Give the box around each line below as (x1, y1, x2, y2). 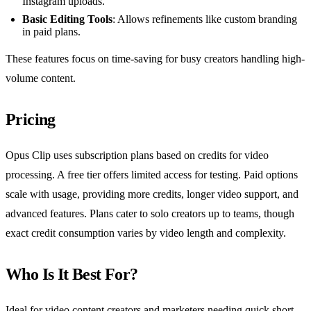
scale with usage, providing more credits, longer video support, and (6, 188, 299, 201)
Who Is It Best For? (6, 265, 138, 284)
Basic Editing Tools (22, 13, 112, 26)
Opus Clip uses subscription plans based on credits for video (6, 149, 269, 162)
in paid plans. (22, 26, 81, 38)
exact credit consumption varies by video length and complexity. (6, 227, 286, 239)
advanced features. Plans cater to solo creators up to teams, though (6, 208, 294, 220)
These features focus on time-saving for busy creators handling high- (6, 53, 305, 65)
